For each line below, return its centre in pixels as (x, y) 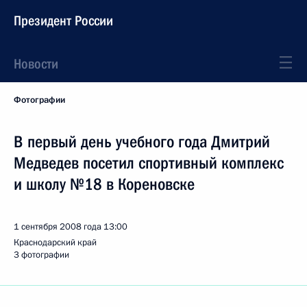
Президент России (63, 21)
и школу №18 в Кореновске (104, 184)
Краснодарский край (55, 243)
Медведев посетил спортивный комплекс (149, 163)
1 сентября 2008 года (58, 227)
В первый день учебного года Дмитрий (142, 142)
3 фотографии (41, 255)
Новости (36, 64)
